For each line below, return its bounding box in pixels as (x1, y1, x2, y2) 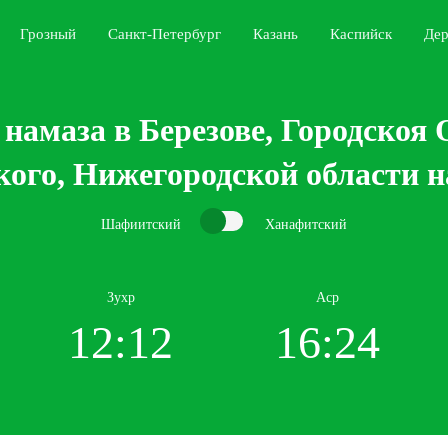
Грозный (20, 26, 76, 42)
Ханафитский (265, 216, 347, 232)
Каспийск (330, 26, 392, 42)
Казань (253, 26, 298, 42)
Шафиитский (101, 216, 181, 232)
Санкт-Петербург (108, 26, 221, 42)
